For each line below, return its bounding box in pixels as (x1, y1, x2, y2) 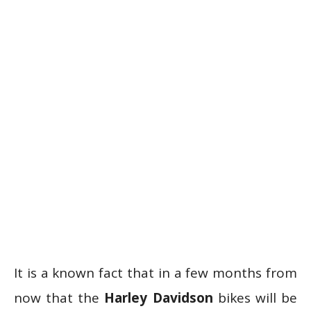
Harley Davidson (104, 288, 213, 307)
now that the (14, 288, 105, 307)
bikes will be (212, 288, 298, 307)
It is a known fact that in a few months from (14, 263, 297, 282)
